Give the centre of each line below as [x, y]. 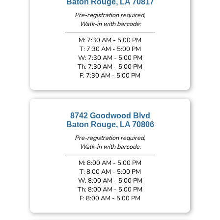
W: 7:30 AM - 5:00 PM [110, 58]
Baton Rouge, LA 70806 [110, 125]
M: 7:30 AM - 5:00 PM [110, 40]
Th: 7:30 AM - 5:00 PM [110, 67]
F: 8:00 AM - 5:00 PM [110, 198]
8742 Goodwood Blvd [110, 116]
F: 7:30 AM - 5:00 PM [110, 75]
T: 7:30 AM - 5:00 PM [110, 49]
